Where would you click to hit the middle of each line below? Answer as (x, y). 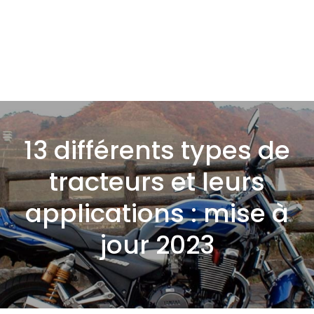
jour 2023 (157, 245)
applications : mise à (157, 213)
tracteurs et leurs (157, 182)
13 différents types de (157, 150)
